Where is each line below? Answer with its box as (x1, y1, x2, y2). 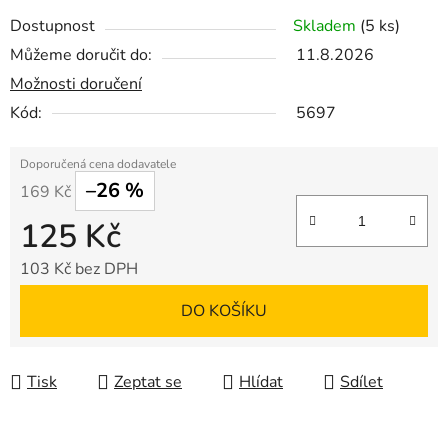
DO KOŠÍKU (181, 300, 267, 323)
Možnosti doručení (10, 73, 142, 96)
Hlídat (239, 371, 283, 394)
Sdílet (340, 371, 383, 394)
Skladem (293, 15, 360, 38)
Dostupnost (10, 15, 95, 38)
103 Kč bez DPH (20, 258, 138, 281)
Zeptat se (114, 371, 182, 394)
